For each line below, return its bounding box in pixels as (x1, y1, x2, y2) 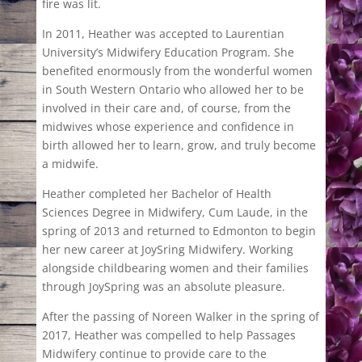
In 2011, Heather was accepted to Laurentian (41, 26, 284, 42)
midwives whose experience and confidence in (41, 119, 294, 135)
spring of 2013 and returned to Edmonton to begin (41, 223, 316, 239)
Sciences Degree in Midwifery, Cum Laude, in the (41, 204, 308, 221)
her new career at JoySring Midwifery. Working (41, 242, 293, 258)
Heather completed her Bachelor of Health (41, 186, 271, 202)
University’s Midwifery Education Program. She (41, 44, 294, 61)
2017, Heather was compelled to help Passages (41, 327, 296, 343)
